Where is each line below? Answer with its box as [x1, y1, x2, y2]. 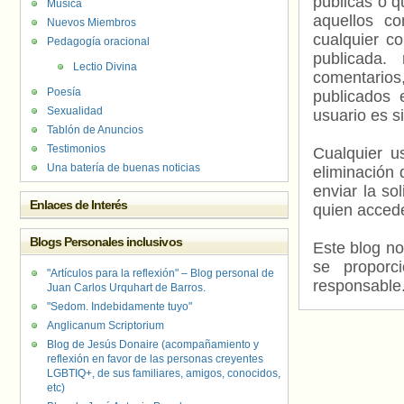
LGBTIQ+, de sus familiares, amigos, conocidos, [47, 367, 280, 380]
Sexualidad [47, 105, 103, 117]
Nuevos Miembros [47, 16, 136, 29]
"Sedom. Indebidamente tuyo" [47, 300, 192, 313]
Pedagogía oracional [47, 35, 150, 48]
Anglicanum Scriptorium [47, 319, 164, 332]
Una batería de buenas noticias [47, 161, 200, 174]
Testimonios [47, 142, 106, 155]
